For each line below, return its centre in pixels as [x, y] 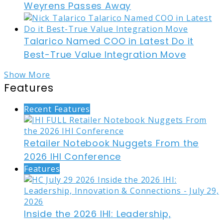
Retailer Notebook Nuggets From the [111, 143]
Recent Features [57, 109]
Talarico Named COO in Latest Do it [109, 41]
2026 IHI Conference [73, 157]
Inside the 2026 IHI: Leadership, [98, 214]
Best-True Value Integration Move [105, 55]
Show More [27, 75]
